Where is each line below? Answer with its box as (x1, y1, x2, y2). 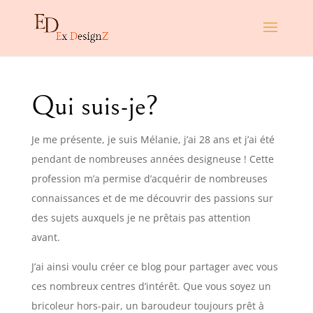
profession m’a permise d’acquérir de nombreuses (31, 172, 268, 185)
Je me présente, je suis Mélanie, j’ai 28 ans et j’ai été (31, 133, 275, 146)
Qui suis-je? (31, 90, 159, 122)
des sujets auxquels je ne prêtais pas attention (31, 211, 251, 224)
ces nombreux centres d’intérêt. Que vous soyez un (31, 279, 271, 293)
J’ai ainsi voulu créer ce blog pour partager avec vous (31, 260, 278, 273)
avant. (31, 231, 60, 244)
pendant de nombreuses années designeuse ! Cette (31, 152, 274, 166)
